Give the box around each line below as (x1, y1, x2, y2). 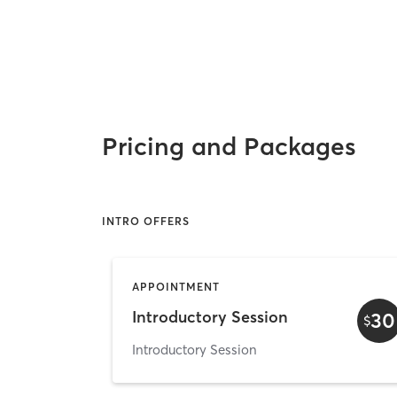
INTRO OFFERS (102, 214, 191, 229)
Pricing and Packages (102, 130, 357, 161)
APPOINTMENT (132, 279, 220, 293)
